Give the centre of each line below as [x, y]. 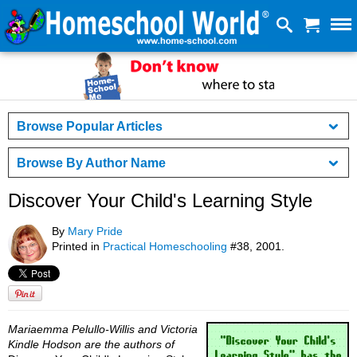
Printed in [77, 247]
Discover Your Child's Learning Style [160, 201]
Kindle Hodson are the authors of [91, 345]
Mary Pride [95, 231]
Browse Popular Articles [90, 126]
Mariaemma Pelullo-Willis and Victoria [103, 330]
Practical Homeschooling [165, 247]
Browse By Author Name [91, 163]
